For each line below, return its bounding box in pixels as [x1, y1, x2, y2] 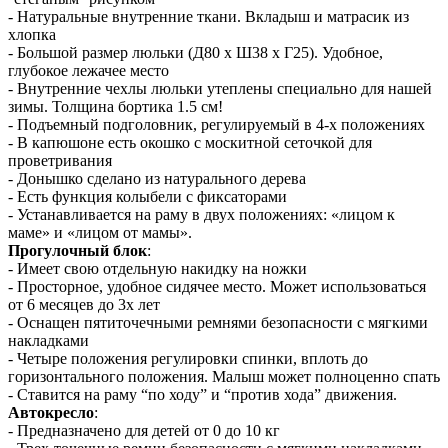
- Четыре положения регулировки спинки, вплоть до [8, 349, 368, 367]
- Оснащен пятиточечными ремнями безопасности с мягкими [8, 313, 428, 331]
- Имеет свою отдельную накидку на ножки [8, 259, 307, 277]
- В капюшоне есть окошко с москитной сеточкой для [8, 133, 372, 151]
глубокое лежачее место [8, 61, 169, 79]
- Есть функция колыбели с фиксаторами [8, 187, 287, 205]
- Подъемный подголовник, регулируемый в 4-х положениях [8, 115, 425, 133]
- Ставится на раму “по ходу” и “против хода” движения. [8, 385, 397, 403]
